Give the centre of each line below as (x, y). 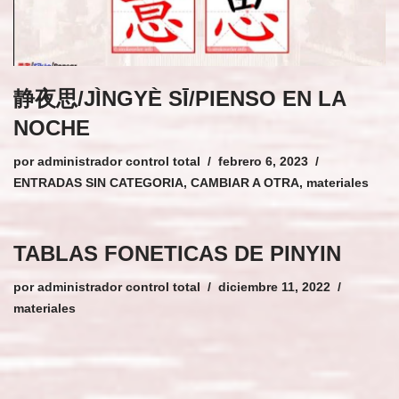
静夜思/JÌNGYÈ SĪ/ (104, 98)
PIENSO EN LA (270, 98)
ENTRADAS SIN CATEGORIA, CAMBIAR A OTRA (156, 183)
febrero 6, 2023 (263, 161)
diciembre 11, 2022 (274, 287)
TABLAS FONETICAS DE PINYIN (177, 253)
